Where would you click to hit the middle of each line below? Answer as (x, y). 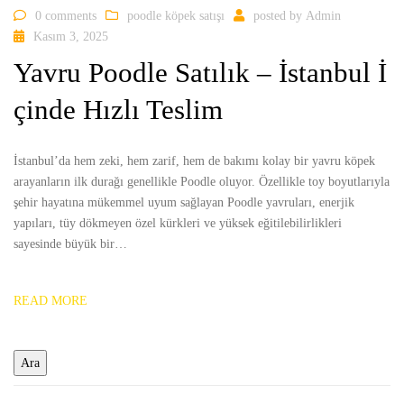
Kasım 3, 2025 (71, 36)
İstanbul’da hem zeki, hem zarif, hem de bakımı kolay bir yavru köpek (194, 161)
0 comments (66, 15)
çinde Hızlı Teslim (118, 110)
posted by (280, 15)
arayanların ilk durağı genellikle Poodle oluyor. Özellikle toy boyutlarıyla (202, 182)
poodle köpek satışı (176, 15)
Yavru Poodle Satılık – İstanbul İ (200, 73)
